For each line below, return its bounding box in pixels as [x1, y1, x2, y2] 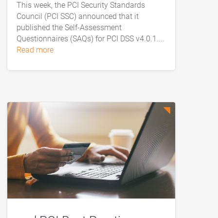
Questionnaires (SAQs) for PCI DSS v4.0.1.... [16, 34, 164, 43]
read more [21, 45, 54, 54]
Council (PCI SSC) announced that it [16, 11, 139, 21]
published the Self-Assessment [16, 22, 122, 32]
